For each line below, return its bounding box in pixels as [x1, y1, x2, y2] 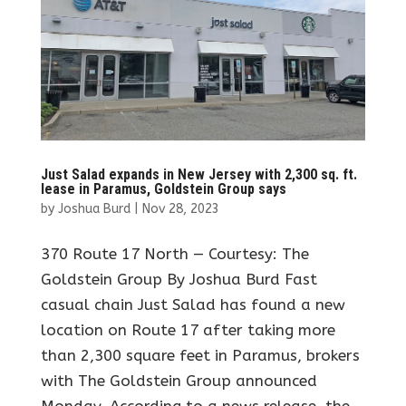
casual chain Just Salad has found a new [40, 295, 345, 314]
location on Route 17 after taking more [40, 321, 335, 340]
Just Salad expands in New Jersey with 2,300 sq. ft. [40, 166, 357, 184]
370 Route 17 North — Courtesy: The [40, 245, 309, 264]
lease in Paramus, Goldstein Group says [40, 180, 286, 198]
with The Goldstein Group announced [40, 372, 317, 391]
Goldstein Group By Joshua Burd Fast [40, 270, 317, 289]
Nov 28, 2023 [141, 201, 219, 217]
